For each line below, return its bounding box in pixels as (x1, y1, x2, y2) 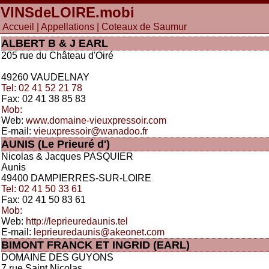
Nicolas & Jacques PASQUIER (1, 151, 133, 162)
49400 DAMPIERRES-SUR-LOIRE (1, 173, 151, 183)
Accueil (2, 22, 34, 32)
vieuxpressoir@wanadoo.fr (34, 126, 148, 136)
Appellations (41, 22, 94, 32)
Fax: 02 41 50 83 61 (1, 195, 86, 205)
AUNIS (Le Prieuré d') (1, 138, 110, 150)
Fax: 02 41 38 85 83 (1, 94, 86, 104)
